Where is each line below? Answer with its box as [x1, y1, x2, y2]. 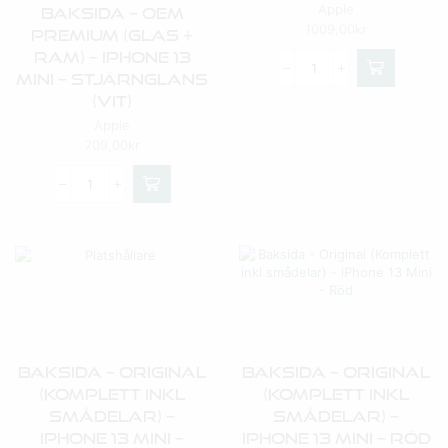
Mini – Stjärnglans [16, 70, 208, 88]
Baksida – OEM [40, 4, 184, 22]
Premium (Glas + [31, 26, 193, 44]
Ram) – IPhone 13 [33, 48, 191, 66]
